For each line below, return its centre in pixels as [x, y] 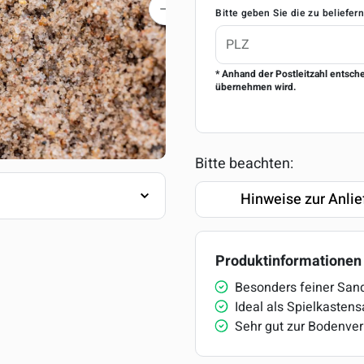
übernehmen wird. [256, 87]
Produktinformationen [288, 261]
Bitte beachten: [244, 164]
